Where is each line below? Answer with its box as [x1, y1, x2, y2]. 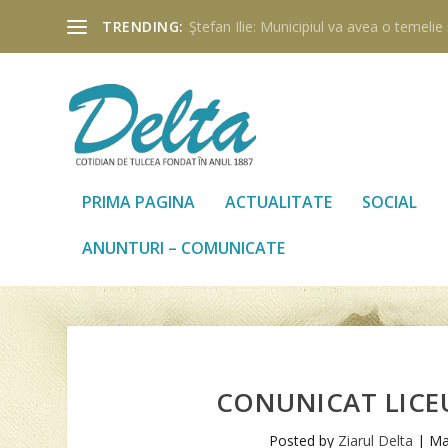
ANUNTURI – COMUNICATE [82, 236, 286, 259]
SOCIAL [362, 190, 418, 213]
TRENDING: [102, 16, 184, 36]
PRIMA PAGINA [82, 190, 196, 213]
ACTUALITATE [225, 190, 333, 213]
